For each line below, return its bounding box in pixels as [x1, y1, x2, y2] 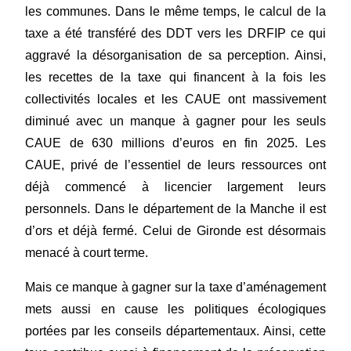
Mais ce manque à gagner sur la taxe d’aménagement [25, 280, 326, 295]
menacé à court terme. [25, 246, 148, 260]
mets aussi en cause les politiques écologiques [25, 302, 326, 317]
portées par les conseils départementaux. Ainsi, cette [25, 324, 326, 338]
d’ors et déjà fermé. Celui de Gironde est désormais [25, 224, 326, 238]
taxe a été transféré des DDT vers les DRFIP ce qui [25, 27, 326, 41]
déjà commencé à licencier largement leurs [25, 180, 326, 194]
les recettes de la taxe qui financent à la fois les [25, 71, 326, 85]
